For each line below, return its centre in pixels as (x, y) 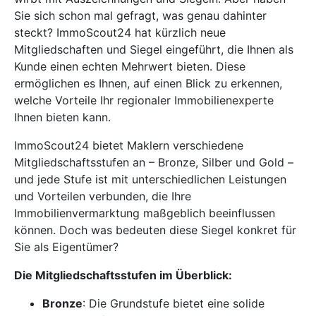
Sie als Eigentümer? (66, 247)
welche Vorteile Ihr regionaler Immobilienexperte (144, 100)
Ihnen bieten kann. (62, 117)
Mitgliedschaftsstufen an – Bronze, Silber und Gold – (154, 162)
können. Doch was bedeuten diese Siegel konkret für (155, 230)
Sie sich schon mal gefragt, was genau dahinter (140, 15)
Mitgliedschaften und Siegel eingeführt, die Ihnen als (154, 49)
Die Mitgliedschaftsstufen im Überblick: (123, 275)
